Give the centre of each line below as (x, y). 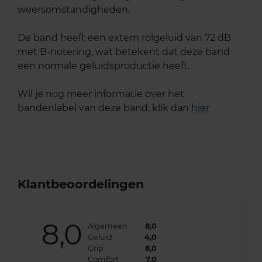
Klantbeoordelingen (81, 184)
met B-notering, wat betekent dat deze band (124, 52)
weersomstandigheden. (74, 10)
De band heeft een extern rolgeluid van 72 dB (124, 38)
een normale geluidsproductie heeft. (104, 66)
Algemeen (107, 226)
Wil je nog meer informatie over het (101, 94)
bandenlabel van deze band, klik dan (104, 108)
